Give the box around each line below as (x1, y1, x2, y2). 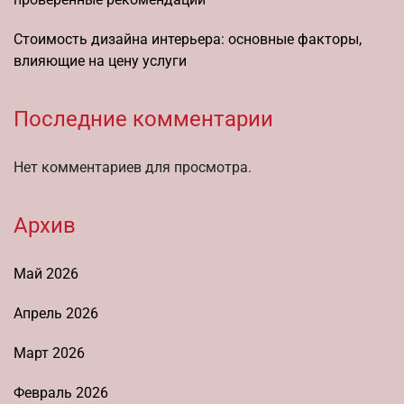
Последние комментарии (14, 106, 273, 132)
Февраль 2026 (14, 383, 108, 401)
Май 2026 (14, 264, 78, 282)
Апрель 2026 (14, 304, 98, 322)
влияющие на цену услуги (14, 51, 187, 69)
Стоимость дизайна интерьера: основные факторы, (14, 30, 362, 48)
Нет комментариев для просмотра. (14, 158, 252, 176)
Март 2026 (14, 344, 85, 362)
